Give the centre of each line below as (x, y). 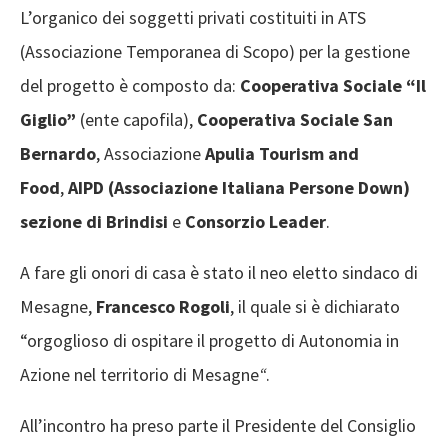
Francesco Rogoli (163, 307)
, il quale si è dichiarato (315, 307)
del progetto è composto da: (130, 86)
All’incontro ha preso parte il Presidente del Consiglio (218, 426)
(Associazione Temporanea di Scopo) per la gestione (215, 52)
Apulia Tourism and (282, 154)
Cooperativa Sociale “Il (333, 86)
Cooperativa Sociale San (295, 120)
